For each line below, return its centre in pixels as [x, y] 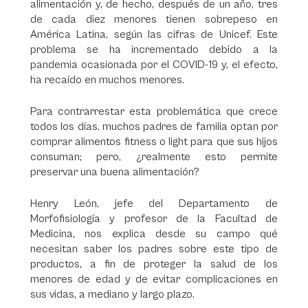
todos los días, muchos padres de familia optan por [154, 126]
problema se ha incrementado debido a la [154, 49]
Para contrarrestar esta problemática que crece [154, 111]
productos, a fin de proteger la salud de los [154, 264]
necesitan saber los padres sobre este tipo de [154, 249]
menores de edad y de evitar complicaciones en [154, 279]
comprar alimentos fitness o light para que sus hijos [154, 142]
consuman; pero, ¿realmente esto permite [154, 157]
